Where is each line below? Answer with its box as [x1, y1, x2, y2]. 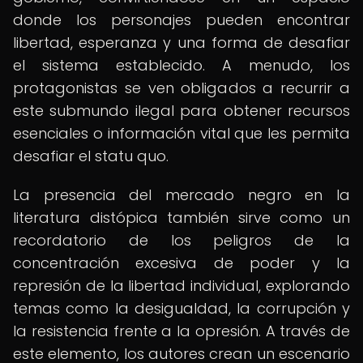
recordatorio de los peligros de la [13, 230, 350, 250]
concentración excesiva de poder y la [13, 253, 350, 273]
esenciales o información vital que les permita [13, 123, 350, 143]
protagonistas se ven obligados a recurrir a [13, 78, 350, 98]
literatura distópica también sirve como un [13, 207, 350, 228]
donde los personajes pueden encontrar [13, 10, 350, 30]
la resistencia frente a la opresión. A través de [13, 321, 350, 341]
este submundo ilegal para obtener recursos [13, 100, 350, 121]
